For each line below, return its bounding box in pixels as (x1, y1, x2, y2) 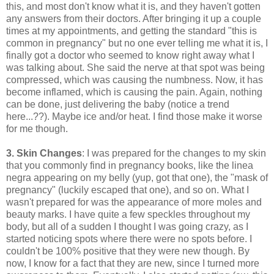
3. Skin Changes (6, 147, 82, 158)
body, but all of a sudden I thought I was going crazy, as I (6, 221, 248, 232)
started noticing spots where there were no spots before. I (6, 233, 252, 244)
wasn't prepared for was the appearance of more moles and (6, 196, 262, 207)
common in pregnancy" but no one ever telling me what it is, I (6, 37, 268, 48)
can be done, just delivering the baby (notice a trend (6, 98, 229, 109)
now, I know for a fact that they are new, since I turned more (6, 257, 259, 268)
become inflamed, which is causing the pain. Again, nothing (6, 86, 262, 97)
